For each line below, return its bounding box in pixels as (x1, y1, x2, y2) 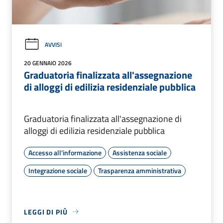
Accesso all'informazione (28, 147, 102, 158)
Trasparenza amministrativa (98, 165, 181, 176)
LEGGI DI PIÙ (24, 206, 68, 217)
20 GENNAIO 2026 (24, 58, 72, 68)
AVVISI (45, 39, 62, 49)
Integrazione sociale (28, 165, 87, 176)
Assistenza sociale (112, 147, 167, 158)
